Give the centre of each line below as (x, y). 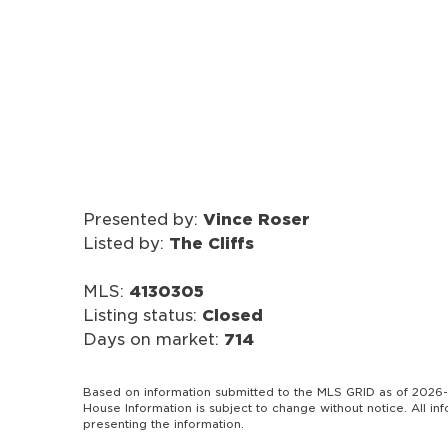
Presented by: (142, 219)
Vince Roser (256, 219)
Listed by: (125, 243)
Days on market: (153, 339)
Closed (232, 315)
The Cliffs (211, 243)
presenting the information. (163, 423)
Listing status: (142, 315)
